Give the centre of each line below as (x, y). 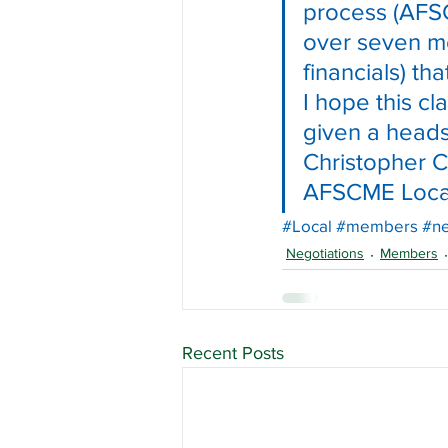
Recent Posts (233, 353)
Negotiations (325, 253)
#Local (307, 225)
